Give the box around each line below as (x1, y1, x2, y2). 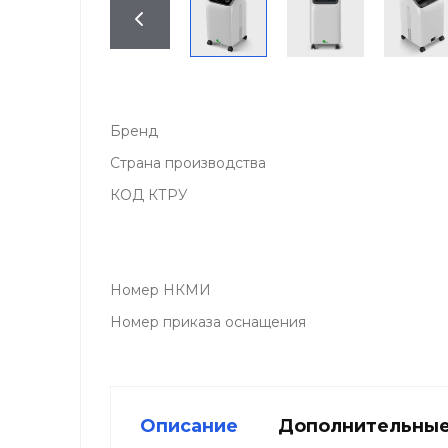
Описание (140, 415, 238, 437)
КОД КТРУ (110, 186, 188, 204)
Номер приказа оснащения (110, 313, 306, 331)
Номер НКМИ (110, 281, 211, 299)
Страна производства (110, 154, 266, 172)
